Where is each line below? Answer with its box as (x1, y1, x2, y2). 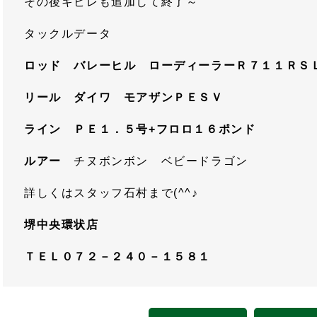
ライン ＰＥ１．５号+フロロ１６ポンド (24, 123, 256, 136)
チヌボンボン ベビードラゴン (74, 155, 274, 168)
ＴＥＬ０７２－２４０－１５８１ (24, 250, 211, 263)
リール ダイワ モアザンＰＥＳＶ (24, 91, 224, 104)
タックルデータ (24, 28, 112, 40)
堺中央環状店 (24, 219, 99, 231)
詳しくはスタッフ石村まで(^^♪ (24, 187, 199, 200)
